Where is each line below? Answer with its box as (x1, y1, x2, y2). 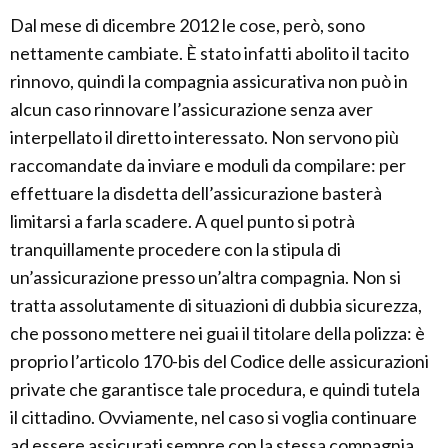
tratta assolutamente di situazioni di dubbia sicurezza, (10, 294, 422, 317)
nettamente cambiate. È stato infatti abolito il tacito (10, 42, 409, 65)
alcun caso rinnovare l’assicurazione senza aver (10, 98, 373, 121)
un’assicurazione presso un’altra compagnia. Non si (10, 266, 401, 289)
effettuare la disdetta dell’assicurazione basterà (10, 182, 382, 205)
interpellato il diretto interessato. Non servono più (10, 126, 399, 149)
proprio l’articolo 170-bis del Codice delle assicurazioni (10, 350, 429, 373)
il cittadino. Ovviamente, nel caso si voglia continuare (10, 406, 417, 429)
